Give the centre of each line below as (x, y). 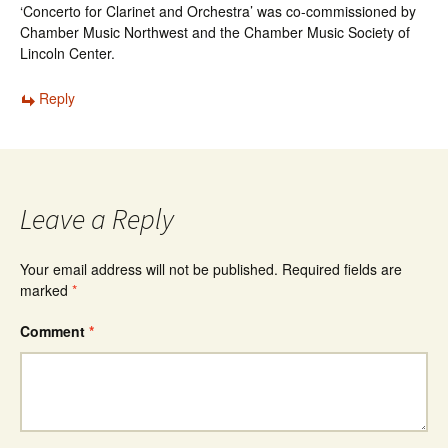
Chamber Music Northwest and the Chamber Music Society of (215, 32)
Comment (54, 331)
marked (46, 290)
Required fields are (342, 269)
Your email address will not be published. (149, 269)
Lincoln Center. (67, 53)
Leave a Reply (97, 219)
